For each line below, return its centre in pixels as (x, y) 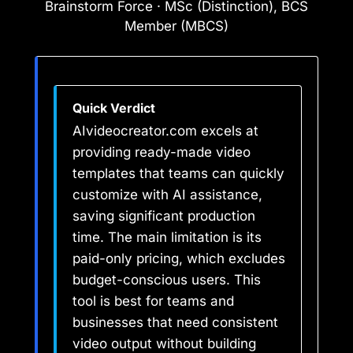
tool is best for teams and (153, 301)
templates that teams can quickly (178, 174)
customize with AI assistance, (167, 195)
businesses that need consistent (175, 323)
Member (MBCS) (176, 26)
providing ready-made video (162, 152)
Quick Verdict (114, 108)
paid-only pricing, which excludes (179, 259)
